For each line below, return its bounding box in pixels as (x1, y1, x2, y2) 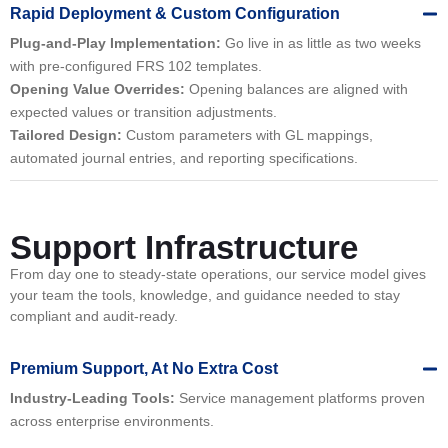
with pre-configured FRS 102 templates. (10, 57, 266, 74)
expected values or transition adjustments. (10, 103, 281, 120)
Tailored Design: (10, 126, 122, 143)
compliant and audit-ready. (10, 307, 178, 324)
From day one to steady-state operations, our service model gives (10, 265, 426, 282)
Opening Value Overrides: (10, 80, 185, 97)
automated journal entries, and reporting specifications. (10, 149, 362, 166)
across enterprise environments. (10, 413, 214, 430)
